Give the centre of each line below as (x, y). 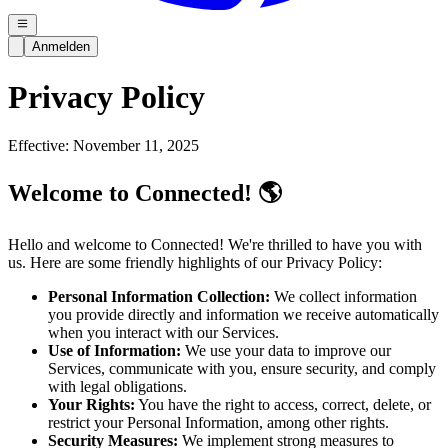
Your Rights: (91, 405)
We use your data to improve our (286, 351)
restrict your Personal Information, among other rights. (218, 423)
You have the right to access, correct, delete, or (283, 405)
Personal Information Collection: (159, 297)
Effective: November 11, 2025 (103, 146)
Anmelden (61, 47)
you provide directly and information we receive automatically (243, 315)
